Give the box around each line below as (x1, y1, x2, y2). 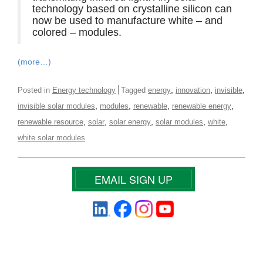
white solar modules (18, 133, 85, 142)
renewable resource (18, 117, 83, 126)
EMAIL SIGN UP (94, 171, 173, 187)
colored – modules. (32, 26, 122, 38)
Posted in (18, 85, 52, 95)
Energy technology (52, 85, 116, 95)
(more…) (18, 56, 51, 66)
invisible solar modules (18, 101, 95, 110)
